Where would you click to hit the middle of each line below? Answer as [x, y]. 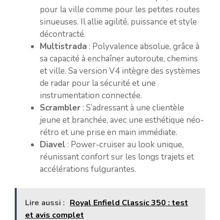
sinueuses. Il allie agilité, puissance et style [118, 22]
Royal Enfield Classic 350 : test [129, 203]
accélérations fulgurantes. [88, 169]
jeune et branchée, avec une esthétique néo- [122, 120]
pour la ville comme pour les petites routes [120, 10]
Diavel [53, 145]
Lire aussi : [45, 203]
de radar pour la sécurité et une [98, 83]
